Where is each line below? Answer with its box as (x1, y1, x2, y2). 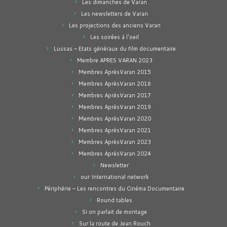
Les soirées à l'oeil (90, 33, 139, 41)
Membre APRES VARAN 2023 (77, 56, 153, 64)
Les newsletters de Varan (81, 10, 148, 18)
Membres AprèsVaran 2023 (78, 138, 151, 146)
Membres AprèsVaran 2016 (78, 80, 151, 88)
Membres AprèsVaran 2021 (78, 126, 151, 134)
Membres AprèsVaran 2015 (78, 68, 151, 76)
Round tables (97, 196, 132, 204)
